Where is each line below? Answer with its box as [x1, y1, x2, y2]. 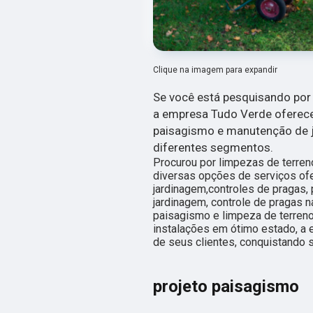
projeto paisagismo [153, 276, 299, 296]
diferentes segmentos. [153, 140, 273, 154]
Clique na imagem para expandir [153, 64, 277, 75]
